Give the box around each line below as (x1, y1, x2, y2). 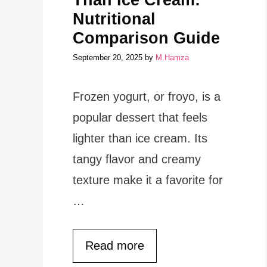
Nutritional (73, 10, 156, 29)
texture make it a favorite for (73, 173, 223, 187)
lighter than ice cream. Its (73, 131, 207, 145)
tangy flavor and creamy (73, 152, 201, 166)
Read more (85, 239, 144, 252)
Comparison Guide (73, 29, 220, 48)
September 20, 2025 (73, 52, 142, 62)
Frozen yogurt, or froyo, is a (73, 89, 221, 103)
